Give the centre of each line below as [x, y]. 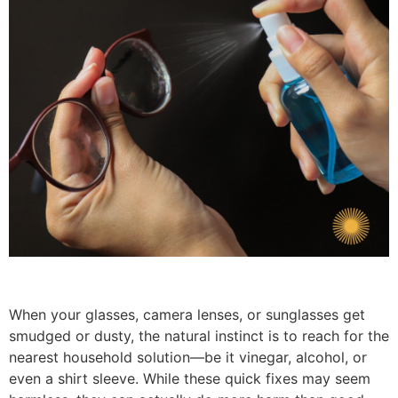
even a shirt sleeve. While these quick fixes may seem [190, 378]
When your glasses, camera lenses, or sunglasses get [187, 314]
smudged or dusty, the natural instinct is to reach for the [199, 335]
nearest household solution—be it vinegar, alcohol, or [188, 357]
